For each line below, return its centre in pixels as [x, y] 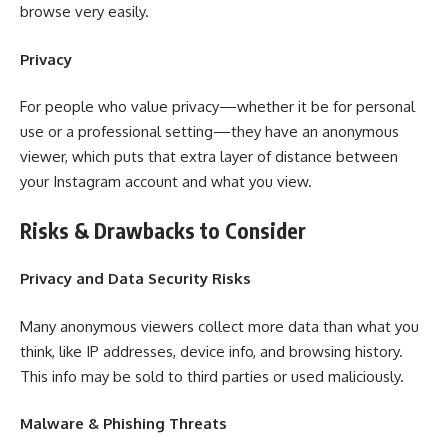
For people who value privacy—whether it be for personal [217, 106]
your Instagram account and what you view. [166, 181]
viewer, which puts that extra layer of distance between [209, 156]
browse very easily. [84, 11]
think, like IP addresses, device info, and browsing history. [211, 351]
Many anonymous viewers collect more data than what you [219, 326]
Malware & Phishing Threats [123, 423]
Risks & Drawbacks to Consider [163, 230]
